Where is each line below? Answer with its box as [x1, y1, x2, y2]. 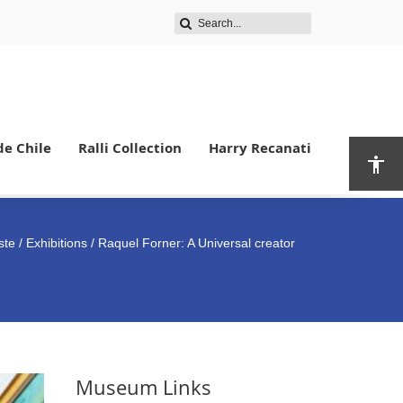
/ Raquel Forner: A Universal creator [87, 236, 295, 250]
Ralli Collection [78, 139, 182, 157]
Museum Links [75, 374, 211, 400]
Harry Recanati [209, 139, 311, 157]
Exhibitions [26, 236, 87, 250]
